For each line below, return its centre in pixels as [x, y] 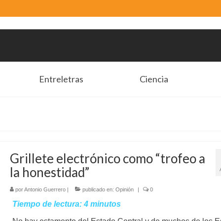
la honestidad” [52, 172]
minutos [105, 204]
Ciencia [154, 79]
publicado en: [98, 190]
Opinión [124, 190]
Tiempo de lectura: [47, 204]
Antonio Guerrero [45, 190]
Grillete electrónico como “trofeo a [107, 159]
